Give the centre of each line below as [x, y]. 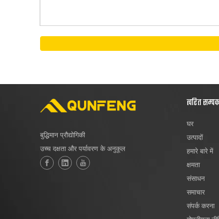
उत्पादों [195, 137]
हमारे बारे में [200, 151]
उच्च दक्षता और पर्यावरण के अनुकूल [83, 148]
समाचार [196, 192]
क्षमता [193, 164]
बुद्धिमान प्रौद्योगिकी [63, 134]
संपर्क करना [201, 205]
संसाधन [196, 178]
